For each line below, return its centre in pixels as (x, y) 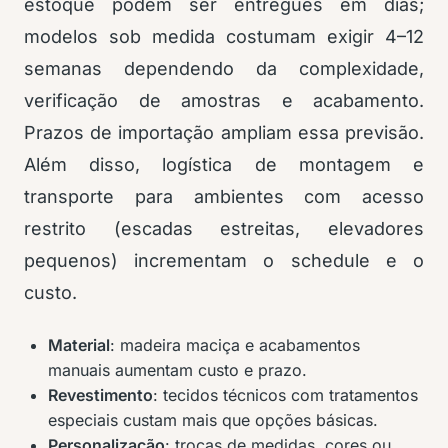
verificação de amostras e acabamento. (224, 100)
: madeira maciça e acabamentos (235, 345)
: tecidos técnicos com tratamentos (285, 395)
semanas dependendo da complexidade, (224, 68)
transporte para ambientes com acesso (224, 196)
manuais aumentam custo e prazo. (177, 370)
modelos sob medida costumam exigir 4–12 (224, 36)
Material (79, 345)
